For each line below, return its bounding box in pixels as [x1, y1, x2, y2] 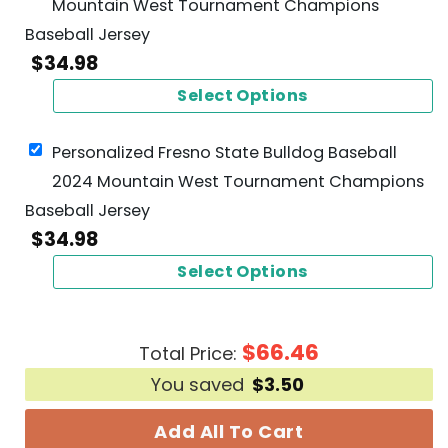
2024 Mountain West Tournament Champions [52, 170, 424, 194]
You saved [151, 371, 249, 397]
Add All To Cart [154, 418, 304, 444]
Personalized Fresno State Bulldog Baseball [52, 141, 397, 165]
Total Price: [139, 340, 242, 366]
